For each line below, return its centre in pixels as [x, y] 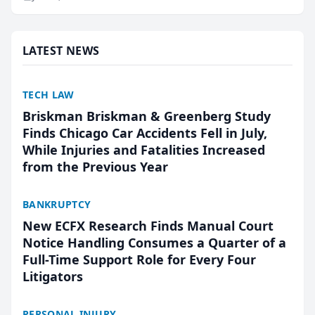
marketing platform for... [88, 22]
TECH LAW [49, 95]
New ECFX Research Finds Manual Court [148, 226]
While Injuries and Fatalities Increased [144, 150]
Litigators [53, 276]
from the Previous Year [95, 167]
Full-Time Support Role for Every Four [139, 259]
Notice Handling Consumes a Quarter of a [154, 243]
